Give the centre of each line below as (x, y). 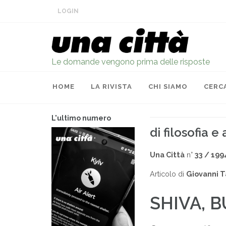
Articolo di (168, 174)
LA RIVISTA (111, 87)
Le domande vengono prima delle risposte (131, 62)
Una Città (167, 155)
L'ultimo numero (81, 118)
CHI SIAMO (168, 87)
